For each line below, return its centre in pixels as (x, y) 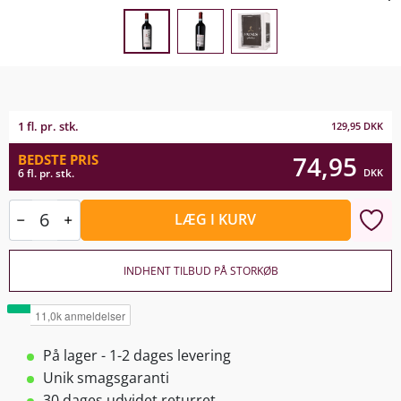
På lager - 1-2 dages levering (137, 355)
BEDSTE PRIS (58, 160)
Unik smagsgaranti (106, 377)
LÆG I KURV (216, 220)
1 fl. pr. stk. (48, 126)
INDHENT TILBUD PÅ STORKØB (200, 270)
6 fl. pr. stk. (46, 174)
